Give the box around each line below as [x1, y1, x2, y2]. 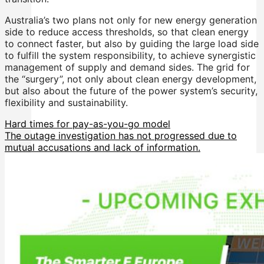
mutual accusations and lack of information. [5, 141, 200, 154]
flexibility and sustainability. [5, 97, 128, 109]
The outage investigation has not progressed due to [5, 130, 237, 142]
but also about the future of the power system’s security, [5, 85, 258, 97]
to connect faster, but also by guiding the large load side [5, 38, 259, 50]
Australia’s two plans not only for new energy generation [5, 14, 257, 27]
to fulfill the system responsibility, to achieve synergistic [5, 49, 256, 62]
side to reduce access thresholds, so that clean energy [5, 26, 249, 38]
